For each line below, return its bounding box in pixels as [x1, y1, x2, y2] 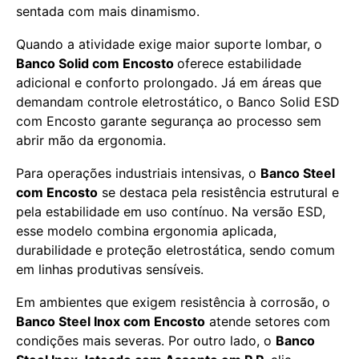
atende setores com [205, 313, 330, 329]
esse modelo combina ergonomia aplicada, [16, 223, 276, 239]
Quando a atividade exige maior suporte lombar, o [16, 36, 322, 52]
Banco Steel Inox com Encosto [16, 313, 205, 329]
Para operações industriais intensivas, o [16, 165, 260, 181]
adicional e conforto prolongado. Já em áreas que [16, 75, 321, 91]
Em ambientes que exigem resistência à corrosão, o [16, 294, 330, 310]
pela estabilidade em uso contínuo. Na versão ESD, [16, 204, 325, 220]
